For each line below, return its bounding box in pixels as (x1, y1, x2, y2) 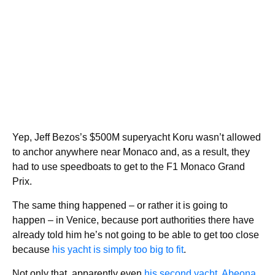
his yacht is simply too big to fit (52, 244, 184, 255)
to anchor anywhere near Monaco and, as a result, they (12, 147, 250, 158)
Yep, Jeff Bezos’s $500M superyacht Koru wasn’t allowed (12, 132, 261, 143)
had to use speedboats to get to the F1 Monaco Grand (12, 161, 245, 172)
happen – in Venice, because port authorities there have (12, 215, 254, 226)
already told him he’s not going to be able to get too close (12, 230, 259, 241)
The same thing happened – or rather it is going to (12, 200, 228, 211)
